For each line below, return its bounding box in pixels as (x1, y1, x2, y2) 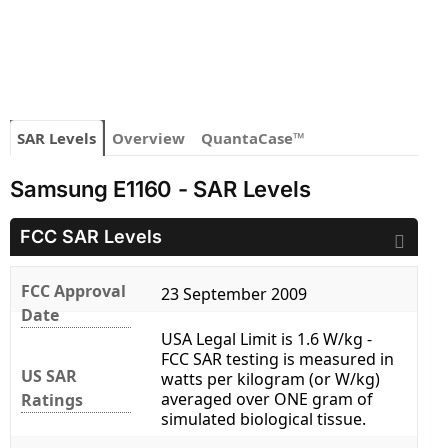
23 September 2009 (161, 283, 307, 306)
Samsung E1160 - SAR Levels (10, 176, 311, 203)
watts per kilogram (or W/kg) (161, 368, 380, 391)
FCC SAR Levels (20, 226, 162, 248)
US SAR (21, 365, 77, 388)
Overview (112, 128, 185, 149)
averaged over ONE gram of (161, 388, 373, 411)
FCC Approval (21, 280, 126, 303)
